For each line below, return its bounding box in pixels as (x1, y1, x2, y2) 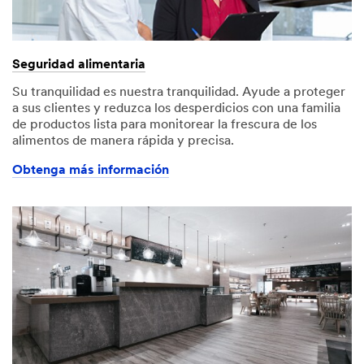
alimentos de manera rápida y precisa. (12, 134, 234, 148)
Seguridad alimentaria (12, 58, 145, 71)
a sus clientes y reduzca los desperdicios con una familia (12, 102, 340, 115)
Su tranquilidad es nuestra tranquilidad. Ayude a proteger (12, 85, 345, 99)
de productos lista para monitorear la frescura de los (12, 118, 317, 132)
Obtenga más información (12, 163, 169, 177)
